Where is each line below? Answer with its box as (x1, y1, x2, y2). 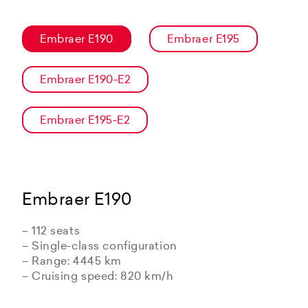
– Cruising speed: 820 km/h (22, 271, 174, 283)
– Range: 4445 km (22, 256, 122, 267)
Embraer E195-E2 (40, 115, 131, 127)
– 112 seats (22, 225, 80, 237)
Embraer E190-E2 (40, 75, 131, 87)
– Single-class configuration (22, 241, 177, 252)
